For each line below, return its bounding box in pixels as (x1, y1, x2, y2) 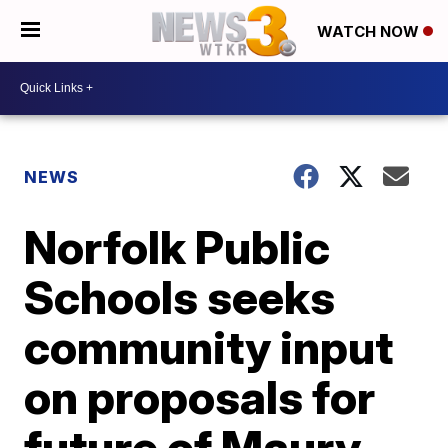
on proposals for (24, 368, 376, 425)
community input (24, 318, 394, 375)
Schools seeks (24, 268, 336, 325)
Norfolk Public (24, 218, 331, 275)
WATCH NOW (317, 22, 423, 42)
